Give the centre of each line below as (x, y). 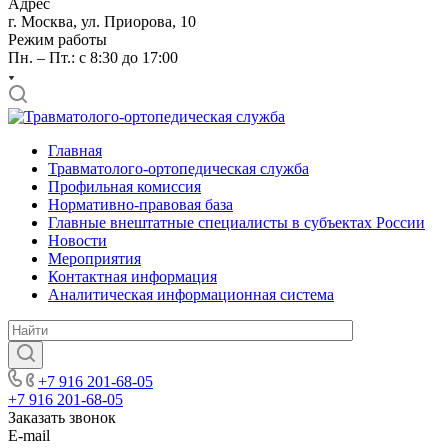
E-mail (29, 435)
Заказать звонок (62, 417)
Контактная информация (132, 276)
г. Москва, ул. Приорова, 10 (102, 21)
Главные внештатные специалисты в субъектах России (236, 222)
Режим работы (57, 39)
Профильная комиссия (124, 186)
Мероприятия (94, 258)
